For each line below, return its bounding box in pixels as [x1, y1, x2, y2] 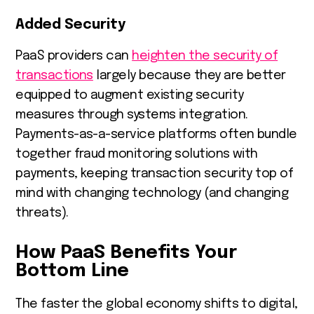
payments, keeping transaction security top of [15, 167, 294, 180]
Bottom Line [15, 261, 130, 280]
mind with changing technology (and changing [15, 186, 289, 200]
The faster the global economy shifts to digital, [15, 297, 298, 310]
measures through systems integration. [15, 108, 248, 121]
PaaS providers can [15, 49, 132, 62]
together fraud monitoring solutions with [15, 147, 258, 161]
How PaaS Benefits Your [15, 243, 238, 262]
